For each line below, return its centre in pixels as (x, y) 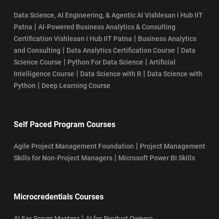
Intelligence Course (44, 74)
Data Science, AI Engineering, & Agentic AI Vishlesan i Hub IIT (108, 15)
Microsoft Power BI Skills (157, 158)
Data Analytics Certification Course (121, 50)
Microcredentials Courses (59, 197)
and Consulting (37, 50)
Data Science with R (111, 74)
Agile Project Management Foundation (74, 146)
